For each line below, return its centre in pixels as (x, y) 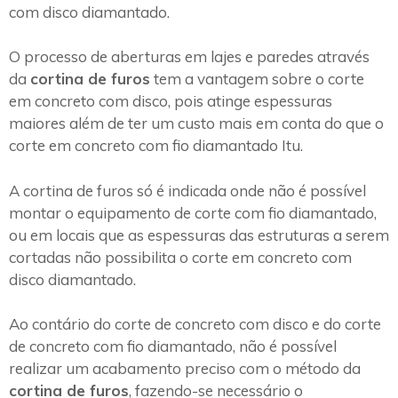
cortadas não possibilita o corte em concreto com (180, 257)
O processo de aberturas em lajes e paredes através (189, 57)
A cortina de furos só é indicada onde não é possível (187, 190)
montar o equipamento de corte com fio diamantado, (193, 212)
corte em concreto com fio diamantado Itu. (156, 146)
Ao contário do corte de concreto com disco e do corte (195, 324)
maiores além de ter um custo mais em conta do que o (196, 123)
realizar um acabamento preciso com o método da (185, 369)
